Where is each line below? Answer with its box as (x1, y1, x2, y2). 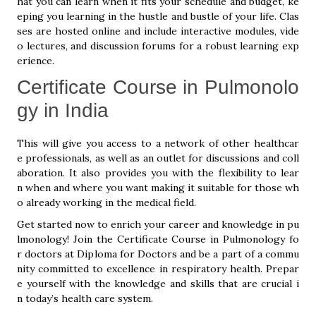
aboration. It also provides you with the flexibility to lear (17, 166, 299, 179)
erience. (17, 54, 54, 67)
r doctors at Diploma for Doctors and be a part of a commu (17, 248, 299, 260)
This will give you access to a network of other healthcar (17, 137, 299, 150)
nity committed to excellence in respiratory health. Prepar (17, 262, 299, 275)
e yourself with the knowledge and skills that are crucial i (17, 277, 299, 290)
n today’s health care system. (17, 292, 153, 305)
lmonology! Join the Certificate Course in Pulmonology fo (17, 233, 299, 245)
